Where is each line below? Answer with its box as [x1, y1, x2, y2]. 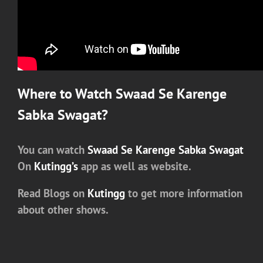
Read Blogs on [18, 186, 87, 201]
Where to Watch [18, 85, 116, 103]
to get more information [125, 186, 242, 201]
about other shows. [18, 203, 109, 217]
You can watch [18, 142, 87, 157]
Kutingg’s [34, 159, 78, 173]
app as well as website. [78, 159, 191, 173]
